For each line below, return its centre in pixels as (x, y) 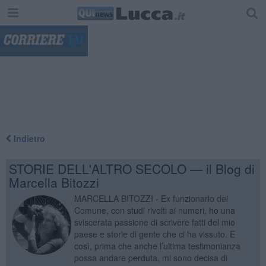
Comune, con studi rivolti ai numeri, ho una (154, 210)
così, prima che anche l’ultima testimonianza (157, 246)
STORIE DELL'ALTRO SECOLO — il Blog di (132, 168)
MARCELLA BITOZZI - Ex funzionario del (151, 198)
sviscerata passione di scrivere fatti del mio (154, 222)
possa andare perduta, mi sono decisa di (151, 257)
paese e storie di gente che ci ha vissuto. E (154, 234)
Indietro (28, 138)
